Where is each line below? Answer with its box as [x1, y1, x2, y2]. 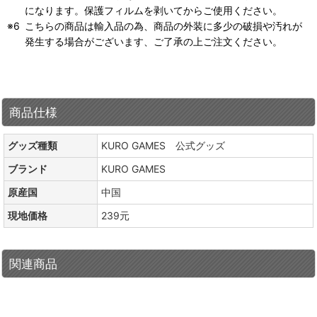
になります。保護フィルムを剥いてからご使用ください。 [25, 4, 282, 16]
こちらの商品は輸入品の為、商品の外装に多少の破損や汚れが [25, 19, 302, 32]
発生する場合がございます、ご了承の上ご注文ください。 [25, 35, 282, 47]
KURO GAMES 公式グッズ [101, 139, 225, 151]
